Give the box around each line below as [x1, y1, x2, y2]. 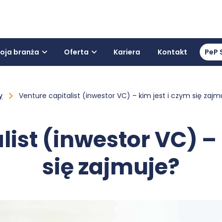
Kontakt [158, 47, 187, 57]
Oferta [64, 47, 89, 57]
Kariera [113, 47, 140, 57]
